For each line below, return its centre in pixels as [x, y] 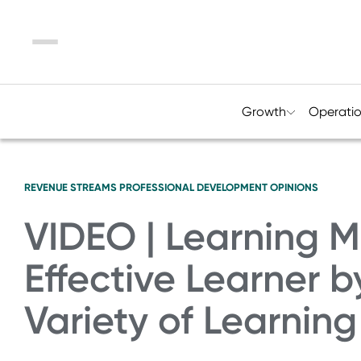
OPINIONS [294, 187]
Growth [263, 112]
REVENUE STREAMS [71, 187]
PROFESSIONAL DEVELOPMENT [193, 187]
